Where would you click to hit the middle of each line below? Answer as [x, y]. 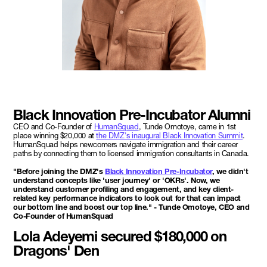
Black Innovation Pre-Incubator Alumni [132, 114]
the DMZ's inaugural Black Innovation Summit [170, 135]
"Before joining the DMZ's [59, 171]
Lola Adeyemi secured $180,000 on [120, 236]
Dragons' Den [56, 250]
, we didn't [230, 171]
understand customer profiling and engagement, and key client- [123, 189]
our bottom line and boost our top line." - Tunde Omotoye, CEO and [131, 207]
